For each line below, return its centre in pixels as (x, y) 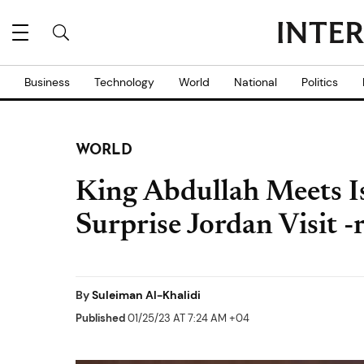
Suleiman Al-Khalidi (146, 295)
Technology (124, 82)
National (256, 82)
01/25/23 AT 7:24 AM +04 (187, 318)
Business (47, 82)
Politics (320, 82)
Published (100, 318)
